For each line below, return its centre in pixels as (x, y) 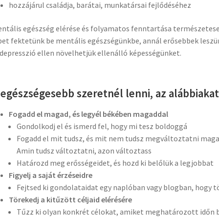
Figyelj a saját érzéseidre (50, 175)
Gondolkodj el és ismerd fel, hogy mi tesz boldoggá (102, 126)
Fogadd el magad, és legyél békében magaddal (88, 114)
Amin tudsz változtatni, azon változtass (84, 150)
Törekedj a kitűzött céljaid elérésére (70, 199)
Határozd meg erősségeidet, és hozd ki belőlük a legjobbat (116, 163)
